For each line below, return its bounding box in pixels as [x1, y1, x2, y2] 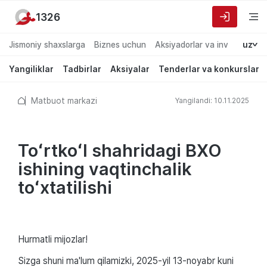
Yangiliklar [9, 64, 54, 74]
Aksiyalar [110, 64, 150, 74]
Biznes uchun [94, 39, 146, 49]
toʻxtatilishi [18, 176, 112, 198]
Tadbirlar [63, 64, 101, 74]
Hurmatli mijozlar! [18, 233, 88, 245]
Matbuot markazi [31, 95, 97, 105]
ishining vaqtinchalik [18, 158, 192, 179]
